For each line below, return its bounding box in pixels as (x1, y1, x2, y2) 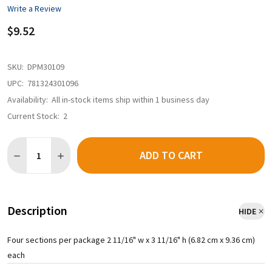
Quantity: (7, 138, 44, 149)
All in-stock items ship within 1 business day (52, 94, 209, 106)
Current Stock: (7, 110, 59, 122)
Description (7, 203, 67, 219)
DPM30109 (27, 61, 64, 73)
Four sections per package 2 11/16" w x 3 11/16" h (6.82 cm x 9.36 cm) (7, 234, 255, 246)
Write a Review (7, 2, 61, 14)
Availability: (7, 94, 48, 106)
